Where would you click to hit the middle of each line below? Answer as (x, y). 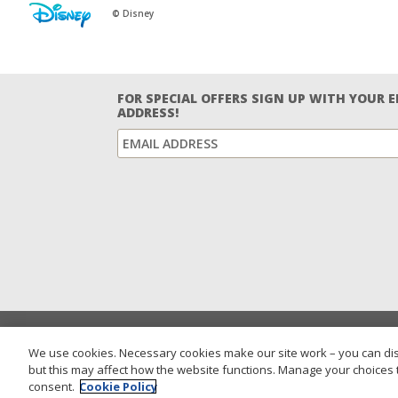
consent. (52, 386)
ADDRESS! (148, 113)
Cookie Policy (118, 386)
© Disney (133, 14)
